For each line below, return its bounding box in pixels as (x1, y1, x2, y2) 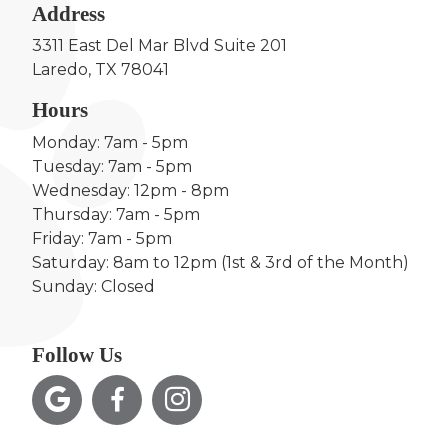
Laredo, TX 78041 (32, 60, 169, 80)
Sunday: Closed (32, 276, 155, 296)
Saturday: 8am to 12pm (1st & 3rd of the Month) (32, 252, 409, 272)
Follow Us (32, 342, 122, 366)
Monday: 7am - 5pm (32, 132, 188, 152)
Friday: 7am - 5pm (32, 228, 172, 248)
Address (32, 2, 105, 26)
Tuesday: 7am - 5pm (32, 156, 192, 176)
